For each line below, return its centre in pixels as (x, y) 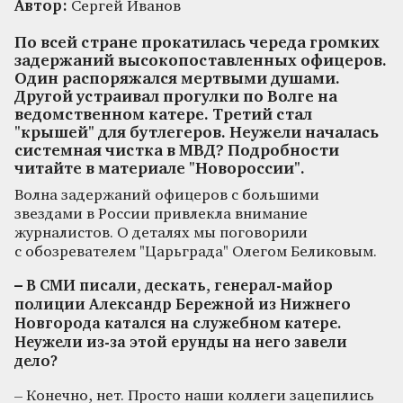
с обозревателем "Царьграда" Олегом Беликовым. (196, 252)
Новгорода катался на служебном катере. (178, 324)
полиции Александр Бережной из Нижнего (183, 305)
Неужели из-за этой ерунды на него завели (181, 343)
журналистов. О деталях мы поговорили (161, 233)
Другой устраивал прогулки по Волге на (176, 97)
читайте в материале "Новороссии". (160, 169)
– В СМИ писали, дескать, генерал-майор (174, 286)
